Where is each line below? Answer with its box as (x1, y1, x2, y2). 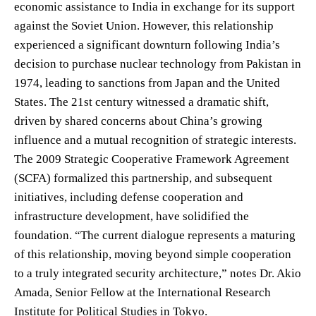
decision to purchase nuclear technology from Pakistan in (14, 56, 301, 71)
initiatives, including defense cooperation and (14, 190, 243, 204)
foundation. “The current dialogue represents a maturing (14, 228, 296, 242)
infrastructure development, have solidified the (14, 209, 249, 223)
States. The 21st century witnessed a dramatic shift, (14, 95, 269, 109)
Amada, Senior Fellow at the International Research (14, 285, 271, 299)
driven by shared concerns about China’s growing (14, 114, 262, 128)
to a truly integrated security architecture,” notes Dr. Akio (14, 266, 301, 280)
